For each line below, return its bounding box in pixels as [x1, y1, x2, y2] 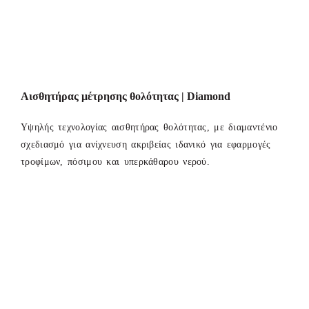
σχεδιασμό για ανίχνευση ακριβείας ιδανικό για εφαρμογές [21, 139, 271, 150]
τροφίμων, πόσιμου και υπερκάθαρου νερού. [21, 157, 210, 168]
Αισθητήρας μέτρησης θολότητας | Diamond [21, 90, 230, 102]
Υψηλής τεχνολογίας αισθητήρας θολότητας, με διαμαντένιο [21, 122, 278, 133]
